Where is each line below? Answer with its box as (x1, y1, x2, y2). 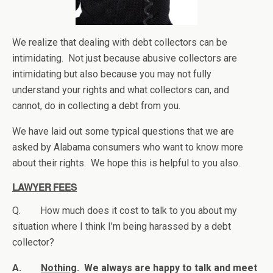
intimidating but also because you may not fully (12, 68, 211, 80)
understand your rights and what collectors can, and (12, 83, 229, 96)
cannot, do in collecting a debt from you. (12, 99, 180, 112)
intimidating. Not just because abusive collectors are (12, 52, 237, 64)
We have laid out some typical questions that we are (12, 125, 234, 137)
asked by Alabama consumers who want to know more (12, 141, 243, 153)
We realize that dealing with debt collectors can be (12, 36, 227, 48)
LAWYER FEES (12, 179, 77, 194)
